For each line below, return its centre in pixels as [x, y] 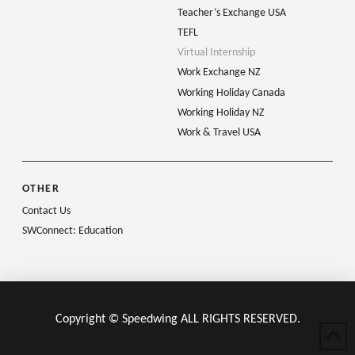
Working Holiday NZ [221, 113]
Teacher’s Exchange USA [232, 13]
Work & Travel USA [219, 132]
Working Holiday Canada [231, 93]
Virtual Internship [216, 53]
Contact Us [46, 211]
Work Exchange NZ [219, 73]
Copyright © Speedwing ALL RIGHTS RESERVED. [177, 320]
